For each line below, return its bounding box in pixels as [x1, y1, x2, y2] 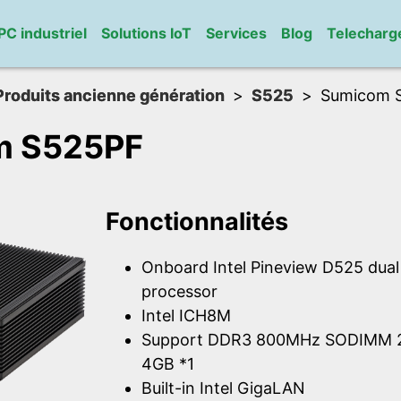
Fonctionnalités [106, 206, 288, 236]
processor [141, 282, 218, 302]
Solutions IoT [100, 24, 192, 42]
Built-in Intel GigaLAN [141, 379, 305, 398]
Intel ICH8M [141, 306, 231, 326]
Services [205, 24, 267, 42]
